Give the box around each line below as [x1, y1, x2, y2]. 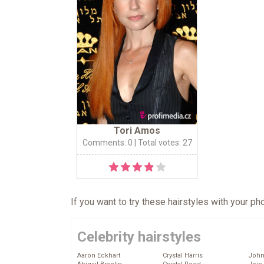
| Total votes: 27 [132, 138, 192, 148]
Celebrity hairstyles [77, 229, 201, 246]
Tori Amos [114, 125, 160, 137]
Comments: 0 [82, 138, 133, 148]
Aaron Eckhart [77, 252, 120, 260]
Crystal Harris [163, 252, 203, 260]
